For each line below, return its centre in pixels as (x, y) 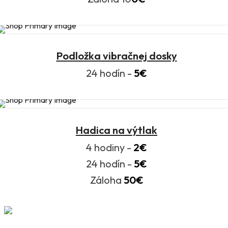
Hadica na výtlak (117, 130)
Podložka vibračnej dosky (117, 56)
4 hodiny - (110, 148)
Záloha (107, 180)
